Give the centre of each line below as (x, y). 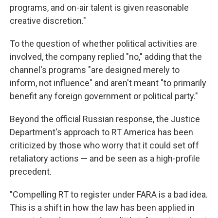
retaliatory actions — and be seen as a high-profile (105, 159)
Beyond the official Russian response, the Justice (105, 119)
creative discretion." (48, 21)
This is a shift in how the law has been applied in (102, 208)
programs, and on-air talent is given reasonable (99, 8)
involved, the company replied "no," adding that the (106, 57)
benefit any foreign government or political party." (104, 96)
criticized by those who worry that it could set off (104, 145)
